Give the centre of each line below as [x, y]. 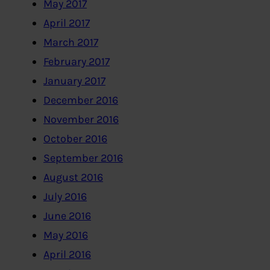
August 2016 [73, 177]
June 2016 [67, 216]
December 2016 [81, 100]
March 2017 [71, 42]
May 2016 [66, 235]
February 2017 [77, 62]
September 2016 [83, 158]
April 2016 [67, 255]
